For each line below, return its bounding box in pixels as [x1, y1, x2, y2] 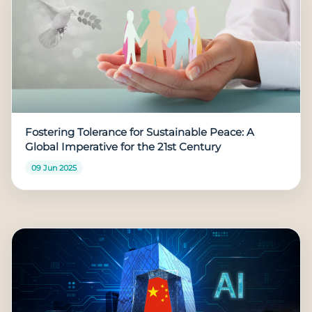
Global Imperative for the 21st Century [25, 140, 221, 153]
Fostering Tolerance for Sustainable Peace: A [25, 125, 255, 139]
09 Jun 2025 [31, 162, 77, 173]
